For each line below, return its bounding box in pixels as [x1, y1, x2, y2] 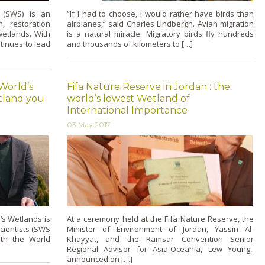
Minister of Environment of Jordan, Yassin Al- [67, 224, 254, 235]
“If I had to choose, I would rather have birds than [67, 8, 254, 19]
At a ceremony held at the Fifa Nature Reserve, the [67, 214, 254, 225]
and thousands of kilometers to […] [67, 38, 193, 49]
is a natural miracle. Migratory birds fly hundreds [67, 28, 254, 39]
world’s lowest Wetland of [67, 93, 190, 105]
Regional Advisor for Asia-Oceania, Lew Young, [67, 244, 254, 255]
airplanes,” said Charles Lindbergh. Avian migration [67, 18, 254, 29]
